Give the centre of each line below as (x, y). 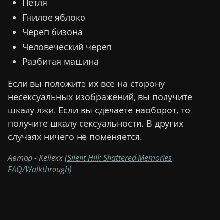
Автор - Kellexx (35, 158)
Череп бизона (52, 32)
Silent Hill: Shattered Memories (120, 158)
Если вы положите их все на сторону (86, 83)
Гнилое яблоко (54, 17)
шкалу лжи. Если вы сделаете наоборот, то (99, 110)
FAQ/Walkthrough (39, 170)
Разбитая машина (60, 61)
